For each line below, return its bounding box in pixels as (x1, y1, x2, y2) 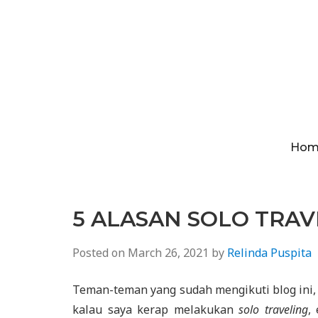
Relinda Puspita (227, 245, 312, 261)
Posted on (72, 245, 128, 261)
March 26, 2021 (128, 245, 209, 261)
